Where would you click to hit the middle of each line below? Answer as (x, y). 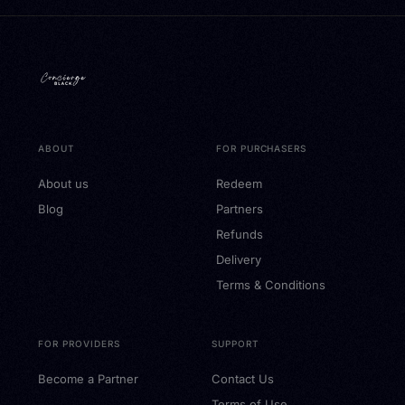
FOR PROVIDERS (79, 343)
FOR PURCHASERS (262, 148)
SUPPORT (235, 343)
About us (64, 183)
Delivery (239, 259)
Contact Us (243, 378)
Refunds (240, 234)
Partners (240, 208)
